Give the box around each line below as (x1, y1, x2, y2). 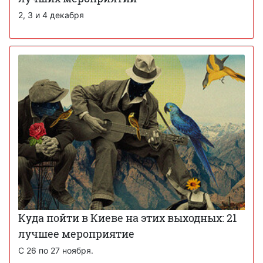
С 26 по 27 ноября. (18, 245, 93, 256)
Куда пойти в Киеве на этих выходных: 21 (18, 211, 237, 225)
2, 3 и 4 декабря (18, 10, 84, 21)
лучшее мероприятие (18, 227, 134, 241)
